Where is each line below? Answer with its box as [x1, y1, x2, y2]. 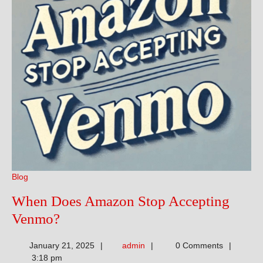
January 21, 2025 [29, 240, 95, 250]
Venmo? [12, 210, 60, 227]
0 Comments [173, 240, 223, 250]
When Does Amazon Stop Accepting [12, 193, 230, 209]
